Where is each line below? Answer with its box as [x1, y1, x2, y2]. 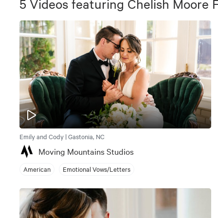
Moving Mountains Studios [38, 145, 134, 157]
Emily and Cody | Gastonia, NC [19, 131, 105, 141]
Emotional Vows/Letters [63, 164, 130, 174]
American [23, 164, 51, 174]
